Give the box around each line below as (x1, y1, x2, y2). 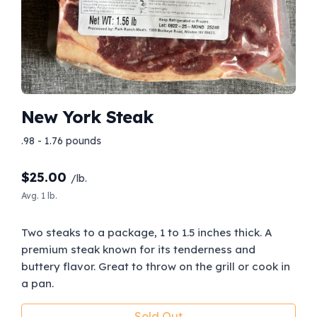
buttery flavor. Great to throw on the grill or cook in (21, 259, 290, 273)
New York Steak (21, 105, 154, 127)
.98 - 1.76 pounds (21, 134, 101, 147)
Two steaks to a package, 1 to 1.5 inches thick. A (21, 225, 272, 239)
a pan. (21, 276, 57, 290)
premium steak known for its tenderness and (21, 242, 255, 256)
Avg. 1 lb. (21, 190, 57, 201)
